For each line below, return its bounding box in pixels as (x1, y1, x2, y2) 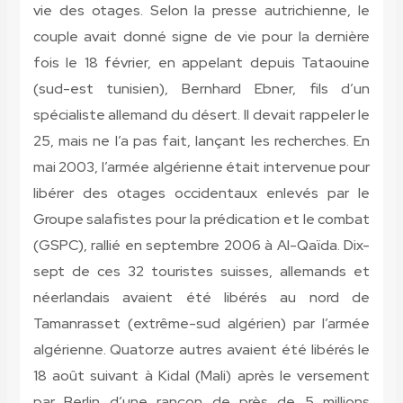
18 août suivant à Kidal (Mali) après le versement (32, 366, 371, 386)
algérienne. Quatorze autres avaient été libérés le (32, 340, 371, 360)
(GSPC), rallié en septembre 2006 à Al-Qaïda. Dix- (32, 236, 371, 255)
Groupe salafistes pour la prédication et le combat (32, 210, 371, 229)
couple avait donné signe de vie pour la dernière (32, 27, 371, 47)
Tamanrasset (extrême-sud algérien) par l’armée (32, 314, 371, 334)
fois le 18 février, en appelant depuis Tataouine (32, 53, 371, 73)
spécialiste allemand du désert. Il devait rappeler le (32, 105, 371, 125)
